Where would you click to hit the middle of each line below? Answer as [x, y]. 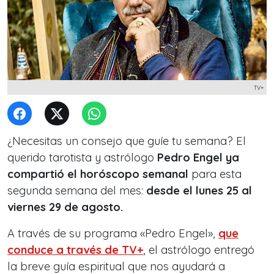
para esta [215, 174]
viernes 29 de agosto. [65, 207]
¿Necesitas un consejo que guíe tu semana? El [127, 141]
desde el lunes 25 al [199, 191]
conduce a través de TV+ [75, 250]
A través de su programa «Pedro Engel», [113, 233]
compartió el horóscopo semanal [98, 174]
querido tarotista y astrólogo [81, 157]
